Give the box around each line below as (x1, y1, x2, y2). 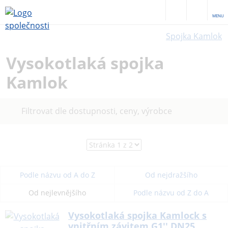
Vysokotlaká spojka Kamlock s (68, 209, 207, 222)
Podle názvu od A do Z (19, 170, 95, 180)
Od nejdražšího (145, 170, 197, 180)
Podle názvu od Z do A (133, 188, 209, 198)
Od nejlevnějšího (28, 188, 86, 198)
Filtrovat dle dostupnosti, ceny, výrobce (21, 105, 172, 117)
